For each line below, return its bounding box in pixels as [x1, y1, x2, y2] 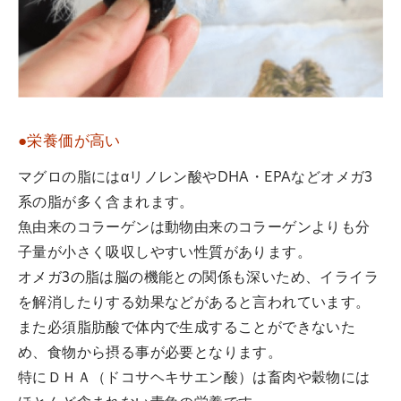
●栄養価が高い [18, 134, 121, 150]
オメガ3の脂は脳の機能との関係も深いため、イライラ [18, 271, 379, 286]
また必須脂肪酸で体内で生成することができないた [18, 321, 356, 337]
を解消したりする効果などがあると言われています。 [18, 296, 371, 311]
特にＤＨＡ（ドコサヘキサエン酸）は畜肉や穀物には [18, 371, 371, 387]
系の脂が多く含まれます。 [18, 196, 194, 211]
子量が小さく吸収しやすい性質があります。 [18, 246, 311, 261]
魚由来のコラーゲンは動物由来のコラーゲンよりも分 [18, 221, 371, 236]
